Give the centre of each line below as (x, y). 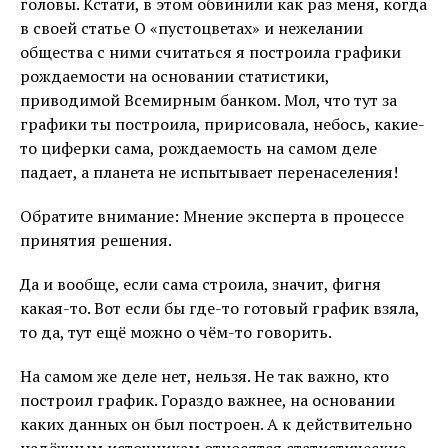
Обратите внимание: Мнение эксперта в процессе (212, 215)
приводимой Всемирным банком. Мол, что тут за (208, 99)
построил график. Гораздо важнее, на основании (207, 399)
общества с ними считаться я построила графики (210, 51)
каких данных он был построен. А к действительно (216, 423)
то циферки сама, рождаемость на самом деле (198, 147)
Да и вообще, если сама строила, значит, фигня (200, 283)
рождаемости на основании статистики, (174, 75)
